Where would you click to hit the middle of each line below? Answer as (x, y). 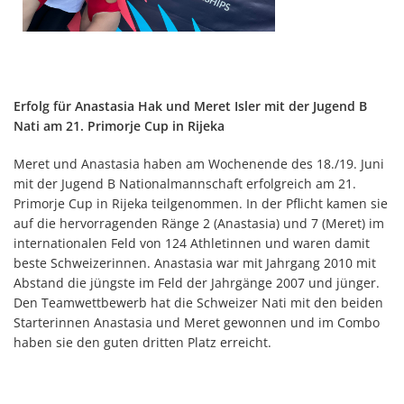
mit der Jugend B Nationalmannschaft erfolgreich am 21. (185, 183)
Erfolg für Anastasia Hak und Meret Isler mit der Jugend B (190, 106)
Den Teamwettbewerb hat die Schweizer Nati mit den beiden (198, 302)
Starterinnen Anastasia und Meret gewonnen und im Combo (197, 322)
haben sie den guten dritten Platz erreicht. (142, 342)
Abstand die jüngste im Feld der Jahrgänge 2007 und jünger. (197, 282)
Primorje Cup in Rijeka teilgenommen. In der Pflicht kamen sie (201, 203)
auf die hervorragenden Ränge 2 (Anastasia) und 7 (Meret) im (199, 223)
